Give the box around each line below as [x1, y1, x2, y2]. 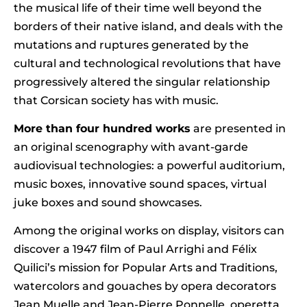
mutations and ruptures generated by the [14, 38, 249, 51]
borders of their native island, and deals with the [14, 19, 283, 33]
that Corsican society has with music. [14, 93, 219, 107]
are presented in [191, 122, 286, 136]
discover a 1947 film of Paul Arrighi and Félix [14, 243, 257, 256]
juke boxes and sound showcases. [14, 196, 202, 210]
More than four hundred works [14, 122, 191, 136]
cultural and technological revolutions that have [14, 56, 281, 70]
